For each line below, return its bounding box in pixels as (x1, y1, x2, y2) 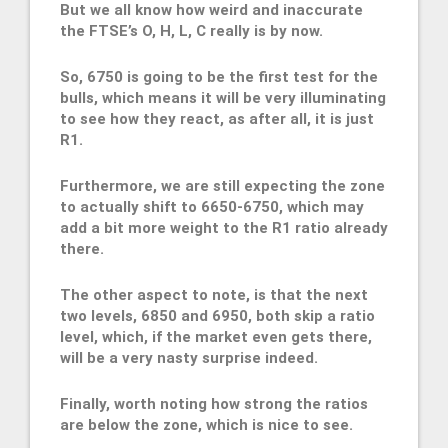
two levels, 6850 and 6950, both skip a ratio (60, 307, 375, 326)
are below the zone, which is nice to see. (60, 416, 357, 435)
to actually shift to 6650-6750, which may (60, 198, 364, 217)
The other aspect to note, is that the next (60, 286, 368, 305)
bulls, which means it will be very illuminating (60, 89, 386, 108)
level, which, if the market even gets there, (60, 328, 372, 347)
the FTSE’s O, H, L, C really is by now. (60, 22, 323, 41)
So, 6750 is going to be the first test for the (60, 68, 378, 87)
